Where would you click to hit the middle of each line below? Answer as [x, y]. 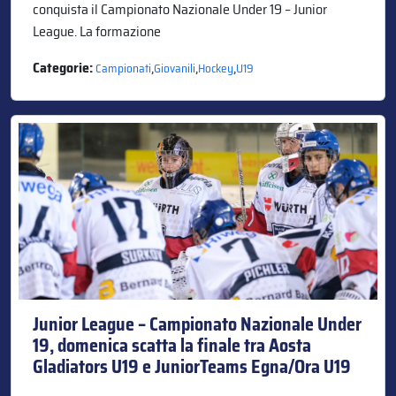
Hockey [216, 68]
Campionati [123, 68]
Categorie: [64, 67]
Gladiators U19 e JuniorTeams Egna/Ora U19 [192, 366]
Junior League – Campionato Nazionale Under [197, 324]
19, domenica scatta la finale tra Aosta [172, 345]
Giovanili [175, 68]
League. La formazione [97, 31]
